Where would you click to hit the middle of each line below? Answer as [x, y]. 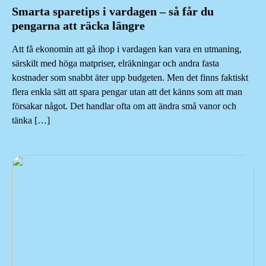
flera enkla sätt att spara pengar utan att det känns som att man [127, 92]
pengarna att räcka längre [78, 26]
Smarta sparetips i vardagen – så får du [113, 12]
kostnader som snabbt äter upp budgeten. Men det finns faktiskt [130, 78]
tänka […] [31, 121]
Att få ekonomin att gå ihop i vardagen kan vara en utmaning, [127, 49]
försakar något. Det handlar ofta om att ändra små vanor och [124, 106]
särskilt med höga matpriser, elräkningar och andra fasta [115, 64]
